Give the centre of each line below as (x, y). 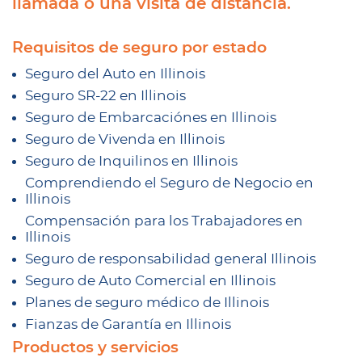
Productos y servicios (95, 348)
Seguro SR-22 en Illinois (105, 96)
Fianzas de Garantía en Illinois (128, 324)
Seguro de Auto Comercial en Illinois (150, 281)
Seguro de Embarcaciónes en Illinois (151, 118)
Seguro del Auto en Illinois (115, 74)
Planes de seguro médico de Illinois (147, 303)
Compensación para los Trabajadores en (164, 221)
